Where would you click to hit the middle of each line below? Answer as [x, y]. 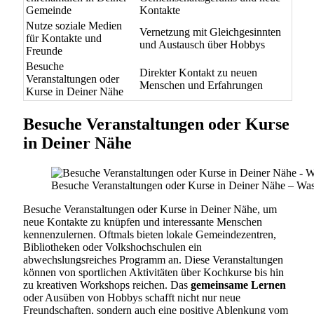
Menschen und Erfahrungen [201, 85]
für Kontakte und [64, 38]
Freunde [44, 50]
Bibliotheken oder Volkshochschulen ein [112, 247]
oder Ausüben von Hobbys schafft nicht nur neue [132, 297]
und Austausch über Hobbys [202, 44]
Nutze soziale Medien [74, 25]
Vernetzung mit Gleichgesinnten [210, 32]
